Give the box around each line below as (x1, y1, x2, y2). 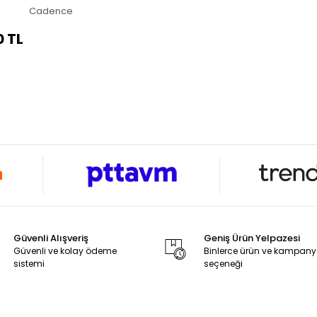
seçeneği (204, 257, 243, 270)
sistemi (13, 257, 45, 270)
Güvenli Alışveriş (13, 231, 88, 245)
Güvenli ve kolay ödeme (13, 244, 117, 257)
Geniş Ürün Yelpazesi (204, 231, 301, 245)
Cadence (28, 4, 73, 18)
